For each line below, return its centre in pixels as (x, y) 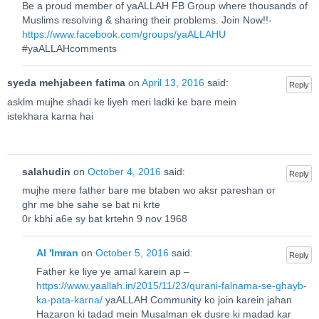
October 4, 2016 (124, 172)
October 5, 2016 (132, 253)
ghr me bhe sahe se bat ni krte (91, 205)
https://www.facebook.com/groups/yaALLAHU (124, 35)
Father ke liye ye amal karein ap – (113, 272)
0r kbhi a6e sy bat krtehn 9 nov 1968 (104, 219)
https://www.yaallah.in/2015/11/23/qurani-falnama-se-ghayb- (172, 286)
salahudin (46, 172)
